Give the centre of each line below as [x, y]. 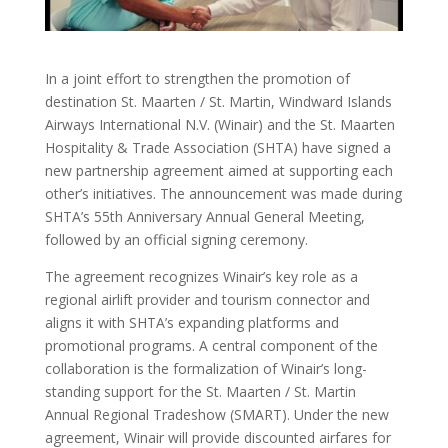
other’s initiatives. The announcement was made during [223, 194]
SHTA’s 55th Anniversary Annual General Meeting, [204, 217]
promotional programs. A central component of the [211, 346]
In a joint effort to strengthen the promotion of [197, 79]
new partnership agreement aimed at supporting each [218, 171]
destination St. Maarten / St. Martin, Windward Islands [218, 102]
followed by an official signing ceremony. [176, 240]
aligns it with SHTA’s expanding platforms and [191, 323]
